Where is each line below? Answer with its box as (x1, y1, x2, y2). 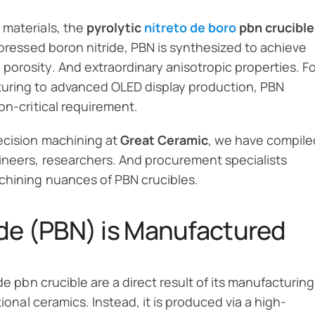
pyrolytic (86, 18, 144, 36)
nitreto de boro (143, 18, 236, 36)
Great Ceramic (120, 131, 208, 148)
